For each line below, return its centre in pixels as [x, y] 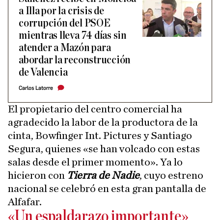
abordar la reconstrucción [75, 60]
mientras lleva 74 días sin [73, 36]
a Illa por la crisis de [61, 11]
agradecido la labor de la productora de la [103, 122]
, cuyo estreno [171, 175]
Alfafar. [25, 202]
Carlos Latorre [36, 88]
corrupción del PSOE [65, 23]
